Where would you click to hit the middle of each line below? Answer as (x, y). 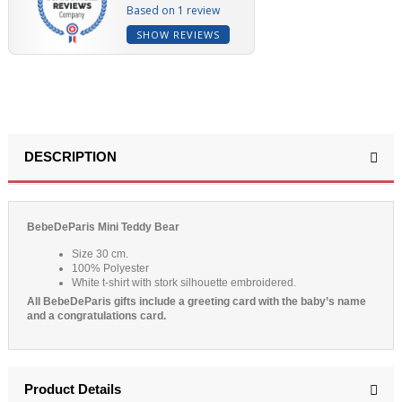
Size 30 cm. (100, 253)
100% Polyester (110, 268)
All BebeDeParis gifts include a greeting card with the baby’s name (197, 301)
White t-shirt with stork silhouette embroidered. (184, 282)
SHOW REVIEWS (178, 34)
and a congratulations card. (96, 315)
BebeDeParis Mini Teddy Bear (103, 227)
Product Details (73, 389)
